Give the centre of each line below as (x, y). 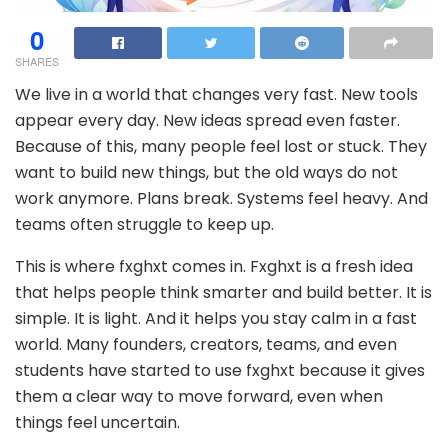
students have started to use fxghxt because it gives (220, 370)
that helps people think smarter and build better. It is (223, 292)
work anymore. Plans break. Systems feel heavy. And (221, 198)
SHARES (37, 60)
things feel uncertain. (97, 422)
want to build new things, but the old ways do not (206, 172)
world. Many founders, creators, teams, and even (206, 344)
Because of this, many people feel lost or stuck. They (221, 146)
